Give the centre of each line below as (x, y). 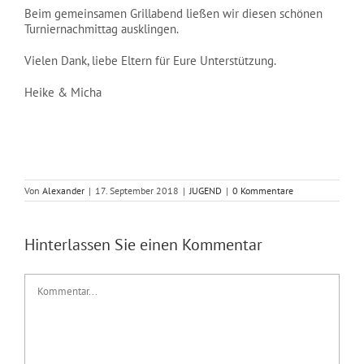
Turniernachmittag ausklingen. (102, 29)
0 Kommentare (263, 191)
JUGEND (206, 191)
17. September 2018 (137, 191)
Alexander (63, 191)
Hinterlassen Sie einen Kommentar (143, 245)
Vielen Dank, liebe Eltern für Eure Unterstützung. (150, 61)
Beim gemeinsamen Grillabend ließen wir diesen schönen (173, 14)
